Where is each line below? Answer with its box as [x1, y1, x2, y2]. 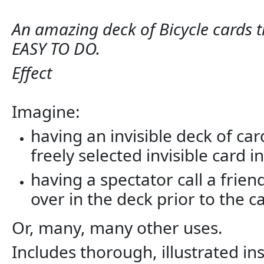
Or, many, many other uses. [12, 216, 223, 239]
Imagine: [12, 100, 80, 123]
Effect [12, 61, 52, 84]
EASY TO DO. [12, 37, 100, 60]
